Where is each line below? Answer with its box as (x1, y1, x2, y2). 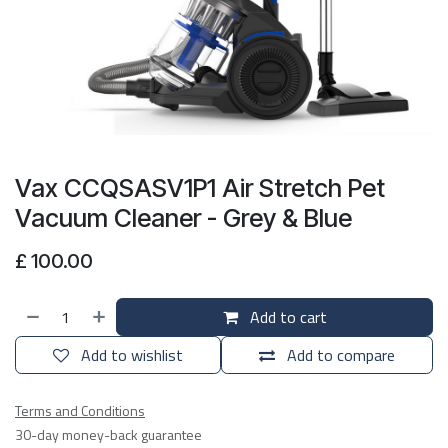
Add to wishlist (81, 343, 183, 367)
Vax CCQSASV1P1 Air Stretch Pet (15, 173, 385, 203)
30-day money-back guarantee (15, 424, 202, 445)
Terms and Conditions (15, 400, 145, 421)
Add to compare (287, 343, 395, 367)
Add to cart (245, 305, 327, 329)
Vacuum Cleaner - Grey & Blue (15, 203, 352, 233)
